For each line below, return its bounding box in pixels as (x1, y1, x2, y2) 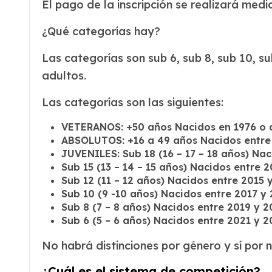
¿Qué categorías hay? (42, 24, 160, 38)
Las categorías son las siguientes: (42, 95, 223, 109)
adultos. (42, 69, 86, 83)
